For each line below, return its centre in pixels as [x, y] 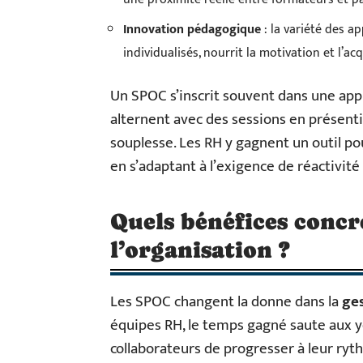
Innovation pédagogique [192, 30]
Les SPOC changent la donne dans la [226, 302]
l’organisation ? [200, 250]
